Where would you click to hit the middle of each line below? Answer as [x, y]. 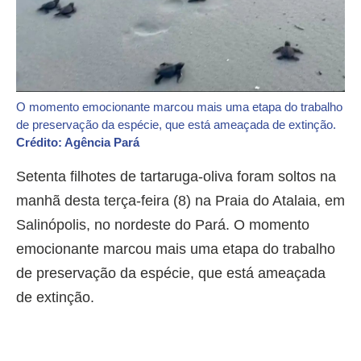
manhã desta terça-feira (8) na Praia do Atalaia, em [180, 200]
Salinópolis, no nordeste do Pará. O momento [163, 224]
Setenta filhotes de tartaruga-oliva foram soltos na [176, 176]
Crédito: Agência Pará [79, 142]
